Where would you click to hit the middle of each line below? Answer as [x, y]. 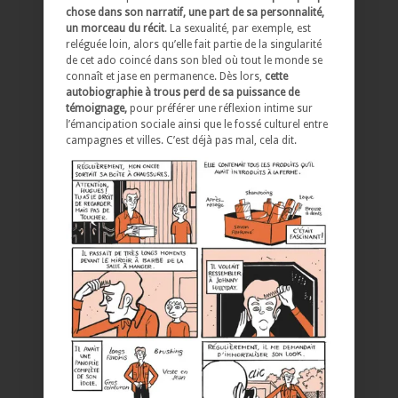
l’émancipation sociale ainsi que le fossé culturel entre [197, 125]
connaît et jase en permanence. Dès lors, [165, 77]
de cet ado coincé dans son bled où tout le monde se [194, 61]
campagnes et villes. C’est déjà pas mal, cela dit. [181, 141]
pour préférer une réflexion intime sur [220, 109]
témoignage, [96, 109]
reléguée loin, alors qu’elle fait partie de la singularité [194, 45]
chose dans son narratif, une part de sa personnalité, [195, 13]
